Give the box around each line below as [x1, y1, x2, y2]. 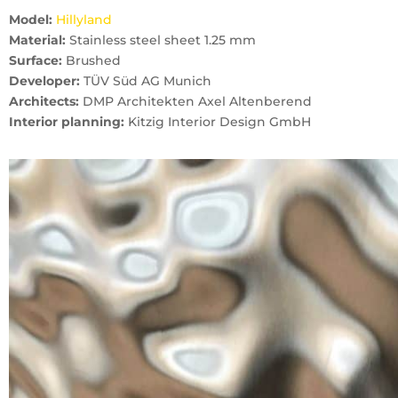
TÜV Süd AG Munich [80, 73, 211, 89]
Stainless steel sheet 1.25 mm [66, 32, 256, 48]
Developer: [9, 73, 80, 89]
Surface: [9, 52, 62, 68]
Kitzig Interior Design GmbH [124, 114, 311, 130]
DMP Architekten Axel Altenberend [79, 93, 312, 109]
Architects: [9, 93, 79, 109]
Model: [9, 12, 52, 28]
